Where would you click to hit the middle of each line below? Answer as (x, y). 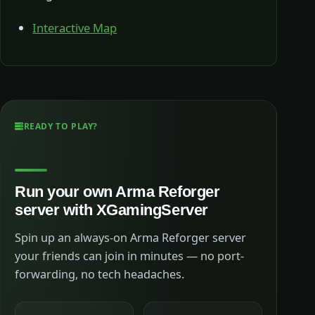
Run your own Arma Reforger (117, 191)
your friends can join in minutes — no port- (129, 256)
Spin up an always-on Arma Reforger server (130, 237)
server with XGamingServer (111, 210)
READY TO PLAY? (61, 127)
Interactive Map (75, 27)
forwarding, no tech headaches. (99, 274)
